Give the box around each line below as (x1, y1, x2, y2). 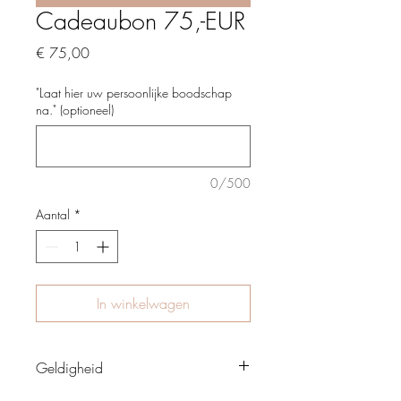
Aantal (36, 206, 70, 224)
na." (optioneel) (36, 101, 114, 119)
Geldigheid (36, 358, 103, 379)
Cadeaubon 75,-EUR (36, 5, 245, 38)
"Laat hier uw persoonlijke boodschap (36, 84, 232, 102)
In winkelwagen (97, 294, 190, 314)
